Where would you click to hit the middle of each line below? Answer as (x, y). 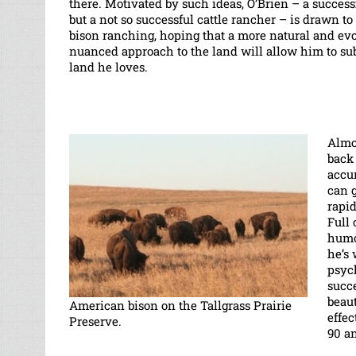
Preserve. (95, 321)
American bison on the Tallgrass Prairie (180, 305)
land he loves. (108, 66)
